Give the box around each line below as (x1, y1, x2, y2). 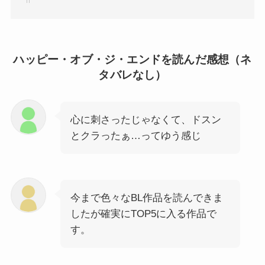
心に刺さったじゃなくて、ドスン (70, 114, 221, 126)
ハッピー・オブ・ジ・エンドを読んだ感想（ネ (13, 53, 252, 66)
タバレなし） (98, 69, 167, 82)
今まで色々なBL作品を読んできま (70, 192, 223, 204)
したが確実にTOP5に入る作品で (70, 208, 216, 220)
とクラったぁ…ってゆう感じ (70, 130, 201, 142)
